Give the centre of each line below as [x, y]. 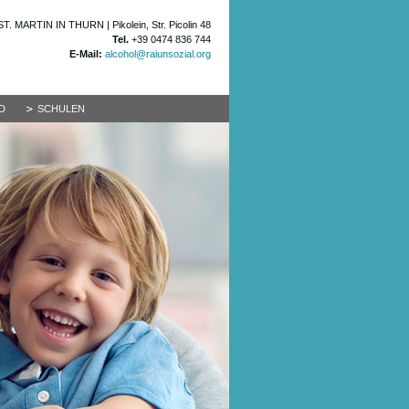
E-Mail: [86, 54]
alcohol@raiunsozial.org [158, 54]
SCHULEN [61, 109]
